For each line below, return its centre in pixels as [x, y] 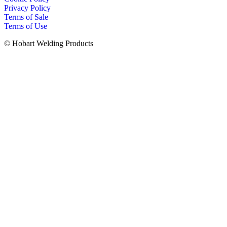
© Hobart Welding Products [49, 43]
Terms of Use [26, 26]
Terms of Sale [26, 17]
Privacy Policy [27, 8]
